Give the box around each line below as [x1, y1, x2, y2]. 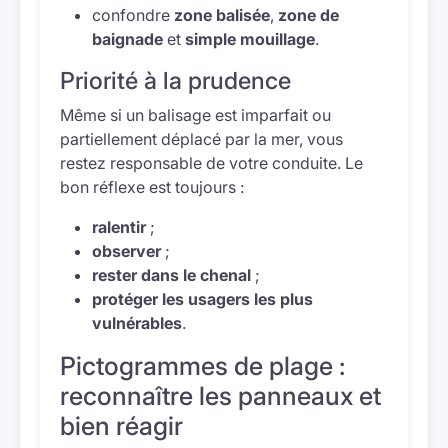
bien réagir [60, 411, 183, 441]
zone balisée [174, 5, 270, 25]
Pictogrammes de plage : [60, 351, 345, 381]
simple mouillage [185, 29, 315, 49]
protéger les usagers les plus [92, 289, 313, 309]
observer [92, 241, 161, 261]
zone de [278, 5, 339, 25]
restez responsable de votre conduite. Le [60, 153, 363, 173]
